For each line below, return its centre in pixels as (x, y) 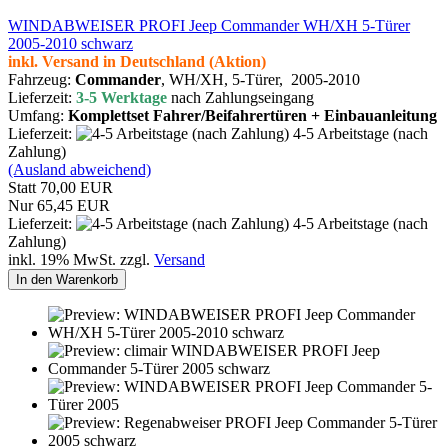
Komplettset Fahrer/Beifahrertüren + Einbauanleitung (252, 115)
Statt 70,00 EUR (60, 187)
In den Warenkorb (67, 279)
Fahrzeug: (41, 79)
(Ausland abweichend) (79, 169)
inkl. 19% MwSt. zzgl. (81, 259)
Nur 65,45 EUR (59, 205)
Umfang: (38, 115)
